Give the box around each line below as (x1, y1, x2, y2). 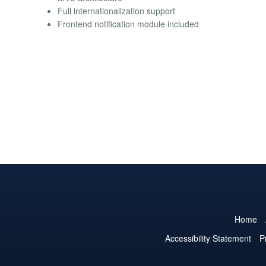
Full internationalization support (58, 4, 175, 17)
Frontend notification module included (58, 17, 199, 30)
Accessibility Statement (164, 232, 251, 244)
